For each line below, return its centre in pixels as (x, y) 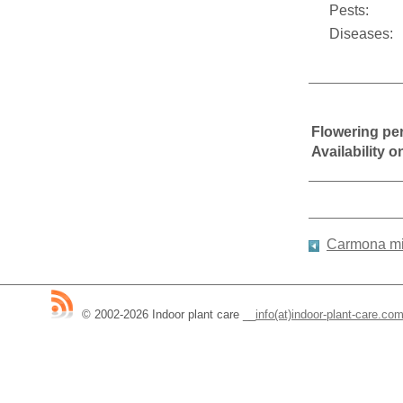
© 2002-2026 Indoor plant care (161, 314)
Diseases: (361, 34)
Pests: (349, 10)
